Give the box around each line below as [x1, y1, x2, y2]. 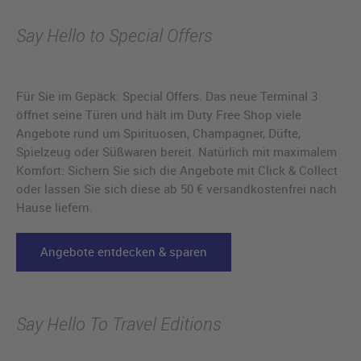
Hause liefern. [16, 199, 93, 216]
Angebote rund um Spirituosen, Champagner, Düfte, [16, 125, 301, 142]
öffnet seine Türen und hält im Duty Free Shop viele [16, 106, 301, 123]
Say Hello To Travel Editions [16, 312, 222, 336]
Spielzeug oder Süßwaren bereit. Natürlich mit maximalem [16, 143, 337, 160]
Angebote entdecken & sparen [40, 243, 207, 260]
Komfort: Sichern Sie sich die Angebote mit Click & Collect [16, 162, 338, 179]
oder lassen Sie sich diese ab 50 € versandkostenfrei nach [16, 180, 337, 197]
